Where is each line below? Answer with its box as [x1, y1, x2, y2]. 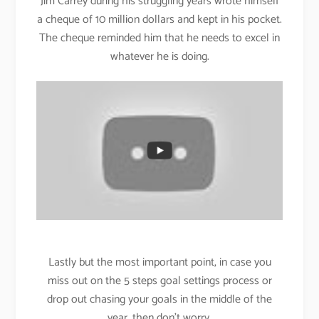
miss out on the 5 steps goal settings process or [47, 271, 272, 291]
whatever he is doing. [110, 46, 209, 66]
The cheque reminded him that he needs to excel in [39, 28, 280, 48]
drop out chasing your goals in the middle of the [47, 289, 272, 309]
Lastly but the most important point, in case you [48, 252, 271, 272]
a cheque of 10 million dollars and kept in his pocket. [37, 9, 282, 29]
